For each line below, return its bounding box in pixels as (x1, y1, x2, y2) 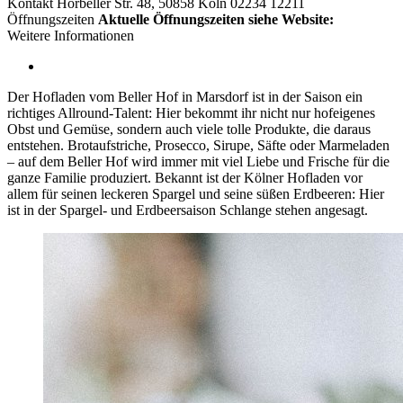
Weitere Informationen (7, 27, 134, 43)
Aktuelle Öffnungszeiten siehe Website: (98, 11, 334, 27)
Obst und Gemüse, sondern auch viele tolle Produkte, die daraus (7, 121, 371, 137)
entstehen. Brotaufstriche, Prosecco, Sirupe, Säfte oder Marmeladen (7, 137, 390, 153)
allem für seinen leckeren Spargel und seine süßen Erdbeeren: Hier (7, 185, 384, 201)
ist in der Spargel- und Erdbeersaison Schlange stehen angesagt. (7, 201, 368, 218)
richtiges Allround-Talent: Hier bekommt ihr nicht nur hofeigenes (7, 104, 375, 121)
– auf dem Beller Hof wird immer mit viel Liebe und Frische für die (7, 153, 390, 169)
